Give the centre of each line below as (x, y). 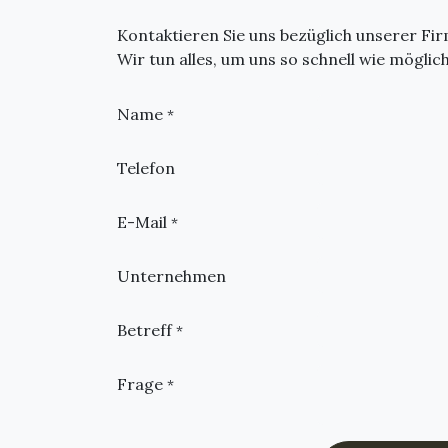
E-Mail (142, 222)
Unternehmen (171, 276)
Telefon (146, 168)
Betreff (144, 330)
